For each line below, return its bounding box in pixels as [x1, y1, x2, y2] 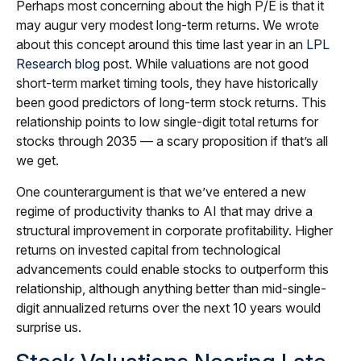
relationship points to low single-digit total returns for [16, 114, 318, 131]
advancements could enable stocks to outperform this [16, 261, 329, 278]
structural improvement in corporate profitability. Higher [16, 222, 333, 239]
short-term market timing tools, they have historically [16, 75, 318, 92]
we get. [16, 152, 59, 169]
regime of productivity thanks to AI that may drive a [16, 203, 313, 220]
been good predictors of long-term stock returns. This [16, 94, 326, 111]
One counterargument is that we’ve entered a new [16, 184, 306, 201]
